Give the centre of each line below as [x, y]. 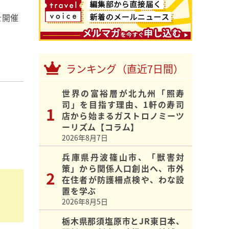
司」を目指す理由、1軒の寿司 [123, 105]
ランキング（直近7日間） [125, 69]
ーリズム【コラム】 [101, 127]
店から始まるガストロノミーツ [123, 116]
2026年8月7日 [85, 138]
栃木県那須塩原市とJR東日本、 [123, 221]
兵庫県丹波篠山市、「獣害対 [123, 157]
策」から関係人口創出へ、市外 [123, 168]
